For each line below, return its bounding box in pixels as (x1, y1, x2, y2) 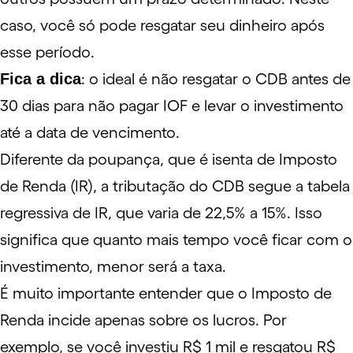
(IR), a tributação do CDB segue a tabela (66, 177, 350, 195)
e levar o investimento (188, 97, 344, 114)
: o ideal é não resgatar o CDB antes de (81, 70, 351, 87)
